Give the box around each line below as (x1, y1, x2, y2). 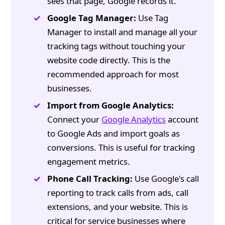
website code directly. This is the (47, 54, 171, 66)
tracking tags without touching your (47, 40, 186, 52)
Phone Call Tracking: (47, 173, 133, 185)
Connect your (47, 114, 102, 126)
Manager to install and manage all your (47, 26, 198, 38)
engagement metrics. (47, 156, 131, 168)
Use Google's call (133, 173, 199, 185)
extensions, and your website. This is (47, 201, 188, 213)
